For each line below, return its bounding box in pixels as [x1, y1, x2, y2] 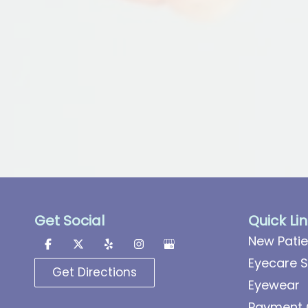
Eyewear [248, 276, 300, 294]
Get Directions [52, 263, 137, 280]
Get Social [34, 210, 104, 230]
